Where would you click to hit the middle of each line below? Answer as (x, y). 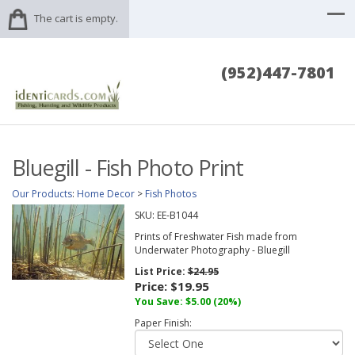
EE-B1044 (177, 216)
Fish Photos (171, 194)
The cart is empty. (76, 18)
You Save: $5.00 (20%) (187, 302)
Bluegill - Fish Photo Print (128, 168)
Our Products (42, 194)
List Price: (161, 272)
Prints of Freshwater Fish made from (216, 237)
